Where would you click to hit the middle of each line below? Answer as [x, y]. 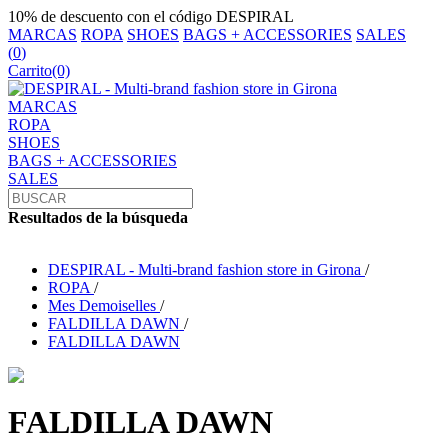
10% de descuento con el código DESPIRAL [151, 16]
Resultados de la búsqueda [98, 217]
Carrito [30, 70]
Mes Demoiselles [102, 305]
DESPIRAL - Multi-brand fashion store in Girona [204, 269]
